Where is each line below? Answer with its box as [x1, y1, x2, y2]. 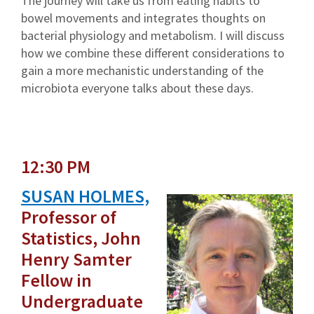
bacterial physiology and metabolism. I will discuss [21, 27, 285, 43]
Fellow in [21, 268, 92, 292]
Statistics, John [21, 226, 141, 250]
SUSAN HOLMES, [21, 184, 149, 207]
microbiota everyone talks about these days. [21, 79, 254, 96]
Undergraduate [21, 289, 143, 313]
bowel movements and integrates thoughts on [21, 9, 266, 26]
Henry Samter [21, 247, 132, 271]
